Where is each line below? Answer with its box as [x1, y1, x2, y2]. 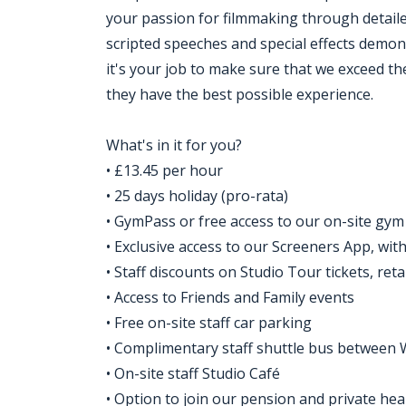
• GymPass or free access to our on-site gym [106, 211, 404, 231]
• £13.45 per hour [106, 160, 223, 180]
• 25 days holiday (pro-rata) [106, 186, 288, 206]
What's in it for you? [106, 135, 242, 155]
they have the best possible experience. [106, 84, 373, 104]
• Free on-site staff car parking [106, 313, 312, 333]
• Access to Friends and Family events [106, 287, 354, 307]
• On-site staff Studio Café [106, 363, 280, 383]
